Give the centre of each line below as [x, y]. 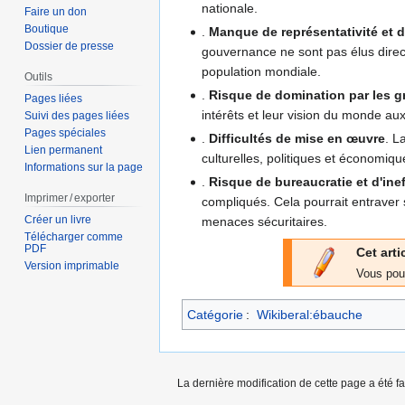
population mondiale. [262, 71]
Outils [39, 77]
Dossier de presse [70, 47]
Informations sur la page [84, 168]
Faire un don [56, 12]
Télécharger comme [74, 236]
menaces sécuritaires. [265, 222]
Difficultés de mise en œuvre [297, 139]
